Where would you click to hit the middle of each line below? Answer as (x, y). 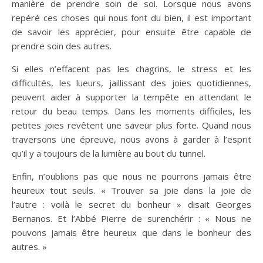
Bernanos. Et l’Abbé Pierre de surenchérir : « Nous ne (131, 218)
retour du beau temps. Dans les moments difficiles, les (131, 111)
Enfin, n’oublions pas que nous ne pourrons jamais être (131, 176)
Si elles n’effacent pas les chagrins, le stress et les (131, 69)
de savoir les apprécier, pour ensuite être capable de (131, 32)
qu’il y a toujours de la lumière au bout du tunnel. (109, 153)
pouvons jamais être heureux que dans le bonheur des (131, 232)
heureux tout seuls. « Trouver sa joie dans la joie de (131, 190)
